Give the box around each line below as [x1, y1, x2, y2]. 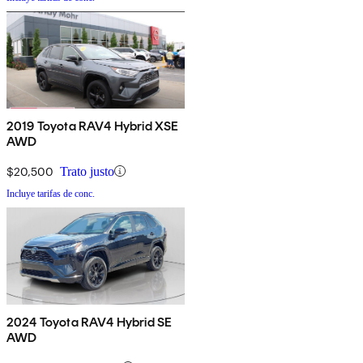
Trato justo [60, 164, 114, 178]
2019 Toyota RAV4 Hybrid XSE [6, 117, 179, 134]
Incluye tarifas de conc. [6, 187, 95, 199]
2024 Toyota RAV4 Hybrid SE [6, 314, 173, 330]
